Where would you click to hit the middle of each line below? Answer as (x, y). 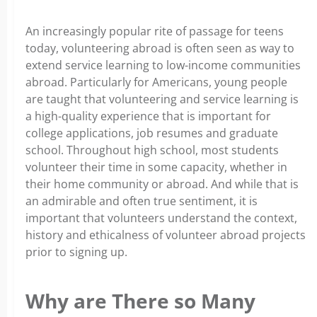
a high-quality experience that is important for (148, 116)
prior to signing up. (76, 252)
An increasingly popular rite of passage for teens (155, 31)
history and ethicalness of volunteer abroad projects (166, 235)
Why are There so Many (140, 300)
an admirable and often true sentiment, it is (142, 201)
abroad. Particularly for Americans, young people (156, 82)
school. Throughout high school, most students (152, 150)
